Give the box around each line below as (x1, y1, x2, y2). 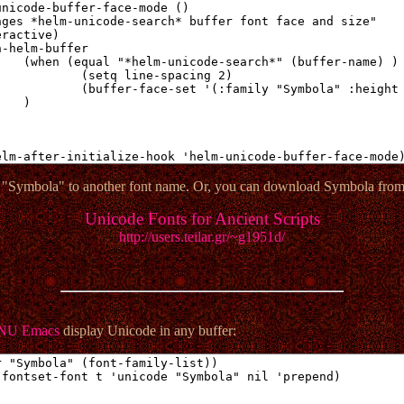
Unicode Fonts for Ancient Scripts (84, 209, 320, 229)
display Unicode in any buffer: (59, 323, 236, 339)
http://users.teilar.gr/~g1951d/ (119, 229, 285, 245)
